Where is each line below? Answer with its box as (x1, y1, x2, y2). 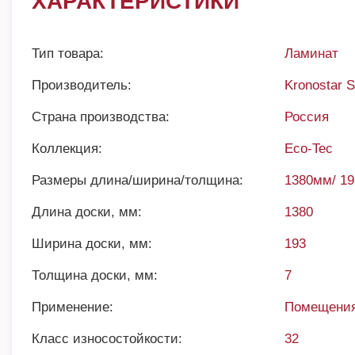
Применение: (32, 300, 113, 315)
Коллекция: (32, 141, 102, 156)
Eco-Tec (284, 141, 334, 156)
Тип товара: (32, 46, 104, 61)
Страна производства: (32, 109, 170, 124)
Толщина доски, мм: (32, 268, 158, 283)
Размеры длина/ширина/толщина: (32, 173, 243, 188)
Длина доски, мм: (32, 204, 142, 219)
